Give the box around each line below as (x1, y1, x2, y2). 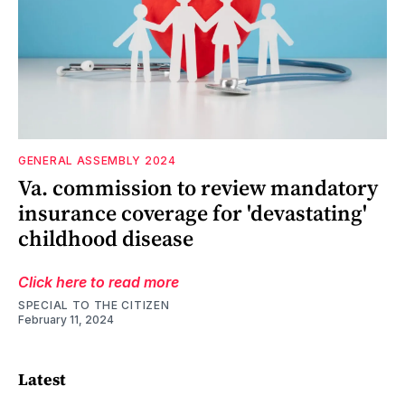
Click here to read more (18, 272, 179, 291)
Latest (18, 368, 66, 391)
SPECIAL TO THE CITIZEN (18, 297, 170, 312)
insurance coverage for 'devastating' (18, 197, 367, 228)
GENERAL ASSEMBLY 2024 (18, 153, 176, 167)
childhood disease (18, 222, 193, 253)
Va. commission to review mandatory (18, 172, 378, 202)
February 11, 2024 (18, 312, 114, 326)
